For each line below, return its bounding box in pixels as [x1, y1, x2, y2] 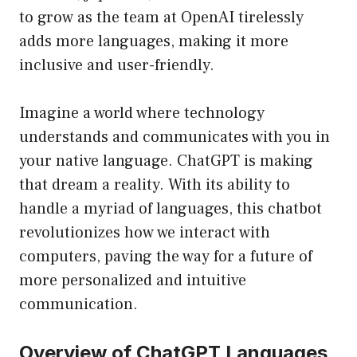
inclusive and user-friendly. [19, 55, 214, 76]
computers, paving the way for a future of [19, 246, 312, 268]
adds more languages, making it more [19, 31, 288, 53]
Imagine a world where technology [19, 103, 265, 124]
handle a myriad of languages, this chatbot [19, 198, 322, 220]
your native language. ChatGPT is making [19, 151, 313, 172]
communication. [19, 294, 138, 316]
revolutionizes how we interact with [19, 222, 270, 244]
